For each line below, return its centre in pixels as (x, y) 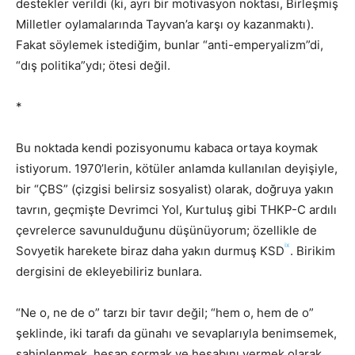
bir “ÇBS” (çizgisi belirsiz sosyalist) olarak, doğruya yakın (175, 189)
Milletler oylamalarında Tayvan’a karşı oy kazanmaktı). (165, 24)
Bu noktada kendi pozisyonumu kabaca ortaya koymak (167, 147)
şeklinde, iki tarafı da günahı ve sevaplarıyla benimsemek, (176, 333)
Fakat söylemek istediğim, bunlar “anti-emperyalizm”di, (170, 44)
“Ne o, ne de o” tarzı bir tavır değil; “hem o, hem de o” (165, 312)
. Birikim (313, 250)
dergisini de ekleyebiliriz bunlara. (109, 271)
